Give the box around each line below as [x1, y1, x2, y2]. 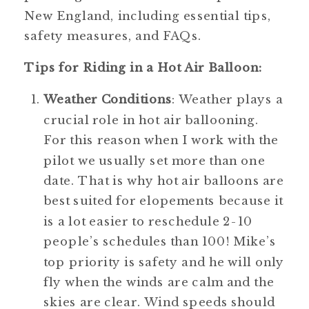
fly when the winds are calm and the [43, 275, 275, 290]
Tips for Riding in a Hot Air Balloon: [24, 60, 262, 75]
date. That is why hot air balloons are [43, 173, 284, 188]
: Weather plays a [171, 92, 283, 107]
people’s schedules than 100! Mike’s [43, 234, 277, 249]
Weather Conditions [43, 92, 172, 107]
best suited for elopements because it [43, 193, 283, 208]
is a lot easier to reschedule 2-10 [43, 214, 252, 229]
